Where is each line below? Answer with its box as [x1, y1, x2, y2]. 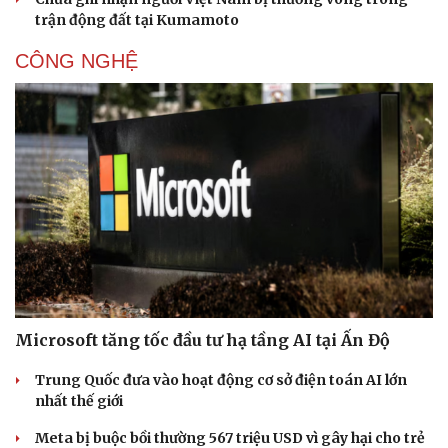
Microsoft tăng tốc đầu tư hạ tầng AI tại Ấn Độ [15, 330, 390, 351]
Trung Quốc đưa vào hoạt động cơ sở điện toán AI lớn [35, 371, 407, 390]
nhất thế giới [35, 392, 123, 411]
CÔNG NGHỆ [15, 49, 138, 72]
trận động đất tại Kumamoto [35, 10, 239, 29]
